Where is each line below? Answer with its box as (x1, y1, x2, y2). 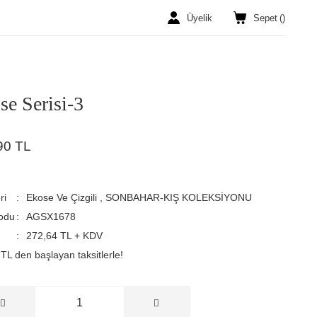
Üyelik (187, 12, 212, 23)
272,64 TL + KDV (26, 230, 103, 241)
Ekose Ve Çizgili (26, 192, 98, 203)
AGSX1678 (26, 211, 76, 222)
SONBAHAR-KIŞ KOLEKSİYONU (105, 192, 253, 203)
